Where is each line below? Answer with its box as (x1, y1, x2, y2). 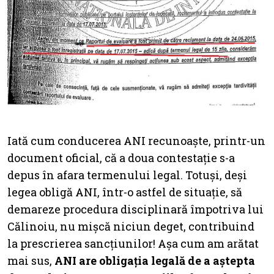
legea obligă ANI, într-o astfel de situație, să (7, 185, 242, 200)
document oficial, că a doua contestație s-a (7, 150, 235, 166)
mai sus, (7, 253, 54, 268)
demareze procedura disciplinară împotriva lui (7, 202, 264, 217)
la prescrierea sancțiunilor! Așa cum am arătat (7, 236, 259, 251)
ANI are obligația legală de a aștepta (54, 253, 255, 268)
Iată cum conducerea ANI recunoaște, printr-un (7, 133, 265, 149)
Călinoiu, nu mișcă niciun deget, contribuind (7, 219, 254, 234)
